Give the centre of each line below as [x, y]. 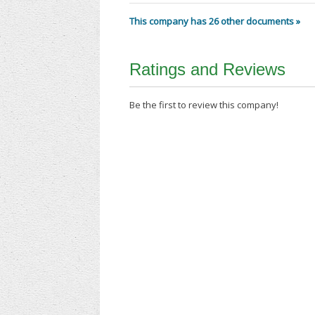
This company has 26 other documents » [215, 21]
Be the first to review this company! [204, 105]
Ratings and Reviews [208, 70]
